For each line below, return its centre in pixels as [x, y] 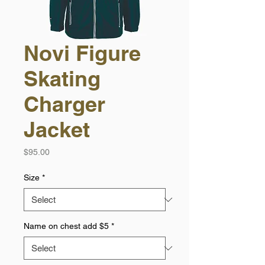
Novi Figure [82, 53]
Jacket [57, 130]
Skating [62, 79]
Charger [64, 104]
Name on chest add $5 [66, 226]
